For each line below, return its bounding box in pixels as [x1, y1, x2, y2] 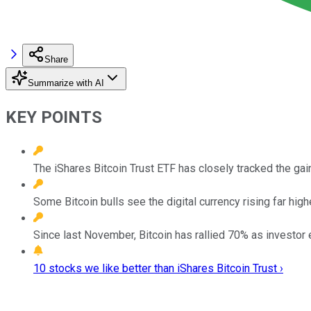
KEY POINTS [6, 107, 102, 127]
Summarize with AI [28, 77, 104, 88]
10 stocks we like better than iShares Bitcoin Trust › [33, 261, 283, 275]
